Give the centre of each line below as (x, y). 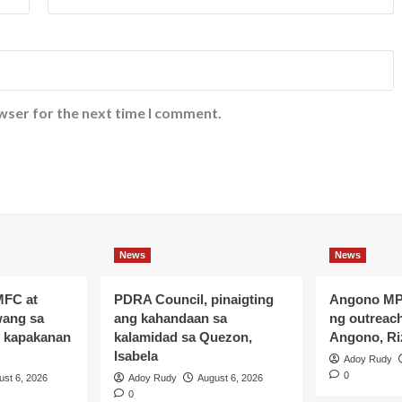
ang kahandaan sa (170, 318)
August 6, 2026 (230, 377)
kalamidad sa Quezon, (183, 336)
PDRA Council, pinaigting (193, 299)
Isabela (135, 355)
